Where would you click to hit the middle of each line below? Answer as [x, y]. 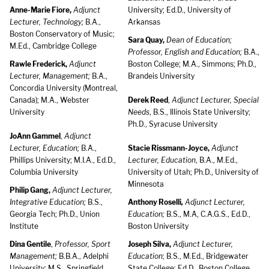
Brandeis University [161, 76]
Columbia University [44, 172]
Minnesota [146, 184]
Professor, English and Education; [185, 52]
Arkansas [144, 22]
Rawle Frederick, [38, 64]
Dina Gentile [30, 244]
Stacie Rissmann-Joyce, [169, 148]
